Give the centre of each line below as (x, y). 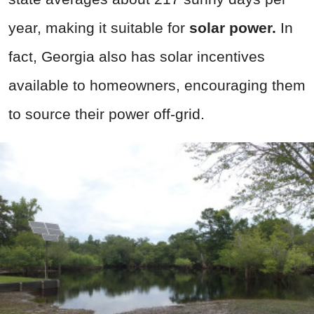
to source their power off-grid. (107, 114)
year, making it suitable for (99, 27)
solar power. (233, 27)
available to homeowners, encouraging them (157, 85)
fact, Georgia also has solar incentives (137, 56)
